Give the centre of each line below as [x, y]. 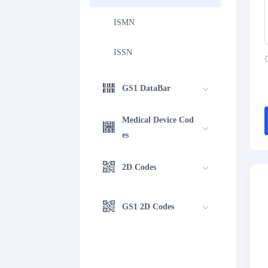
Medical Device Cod [158, 120]
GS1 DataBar [147, 88]
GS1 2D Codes [148, 206]
